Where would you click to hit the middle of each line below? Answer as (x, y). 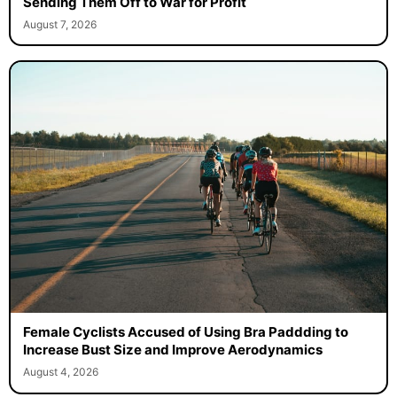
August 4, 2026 (60, 372)
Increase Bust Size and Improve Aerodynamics (172, 350)
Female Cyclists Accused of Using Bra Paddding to (185, 332)
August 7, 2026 (59, 24)
